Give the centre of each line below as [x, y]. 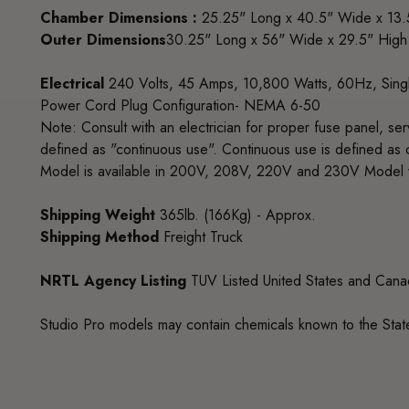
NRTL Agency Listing [114, 280]
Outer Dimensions [104, 39]
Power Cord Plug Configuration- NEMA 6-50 [181, 105]
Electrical [73, 83]
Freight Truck [201, 236]
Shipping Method [100, 236]
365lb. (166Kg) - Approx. [236, 215]
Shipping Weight [98, 215]
